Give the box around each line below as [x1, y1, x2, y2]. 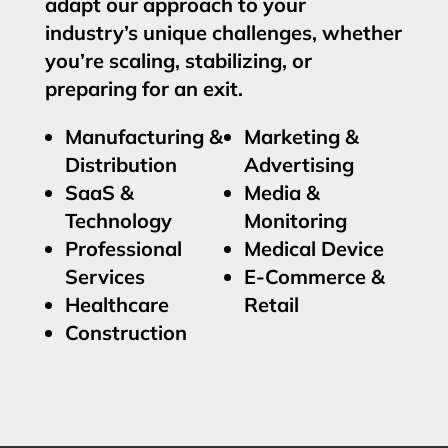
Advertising [243, 152, 354, 178]
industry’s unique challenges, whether [44, 20, 402, 46]
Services [64, 264, 145, 290]
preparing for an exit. [44, 76, 243, 102]
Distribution [64, 152, 177, 178]
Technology [64, 208, 172, 234]
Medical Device [243, 236, 384, 262]
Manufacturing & [64, 124, 223, 150]
